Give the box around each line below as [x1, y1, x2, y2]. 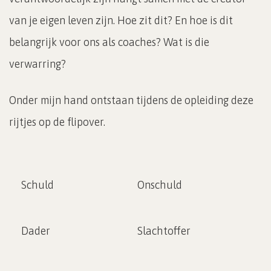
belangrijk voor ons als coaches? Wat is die [9, 35, 209, 48]
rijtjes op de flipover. [9, 115, 108, 128]
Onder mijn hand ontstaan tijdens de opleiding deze [9, 93, 253, 106]
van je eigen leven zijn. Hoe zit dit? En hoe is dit [9, 13, 233, 27]
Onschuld [137, 178, 182, 191]
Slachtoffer [137, 224, 191, 237]
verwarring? [9, 57, 66, 70]
